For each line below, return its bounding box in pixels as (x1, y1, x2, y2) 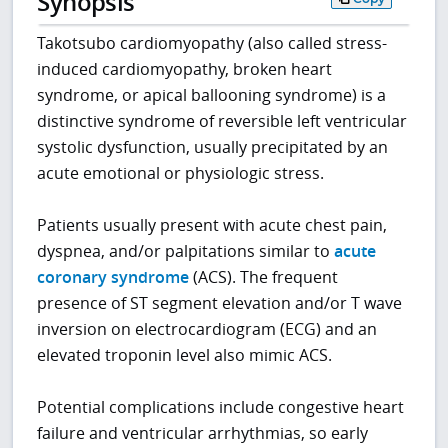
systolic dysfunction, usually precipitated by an (37, 136, 389, 159)
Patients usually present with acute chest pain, (37, 214, 388, 237)
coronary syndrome (37, 266, 190, 289)
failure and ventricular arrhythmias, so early (37, 422, 369, 445)
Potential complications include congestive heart (37, 396, 405, 419)
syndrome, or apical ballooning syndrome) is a (37, 84, 387, 107)
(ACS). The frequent (189, 266, 339, 289)
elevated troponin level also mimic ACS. (37, 344, 333, 367)
